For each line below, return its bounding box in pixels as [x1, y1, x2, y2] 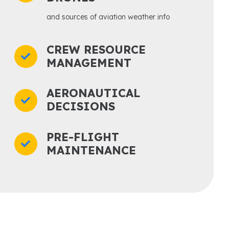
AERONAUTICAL [47, 86, 141, 101]
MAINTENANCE [47, 143, 136, 157]
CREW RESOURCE [47, 42, 146, 57]
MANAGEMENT [47, 55, 132, 70]
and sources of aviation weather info [47, 12, 170, 22]
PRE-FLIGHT [47, 129, 120, 144]
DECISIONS [47, 99, 116, 114]
